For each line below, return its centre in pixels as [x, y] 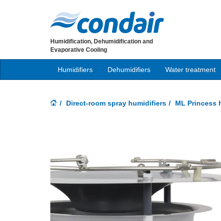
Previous [89, 133]
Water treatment [190, 70]
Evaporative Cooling [79, 50]
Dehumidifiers [129, 70]
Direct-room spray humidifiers [116, 103]
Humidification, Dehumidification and [102, 41]
